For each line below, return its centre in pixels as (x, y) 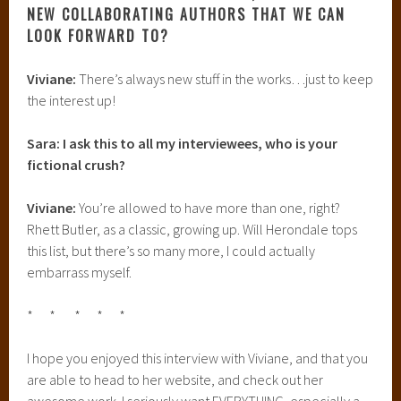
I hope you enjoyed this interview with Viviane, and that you (198, 358)
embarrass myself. (80, 272)
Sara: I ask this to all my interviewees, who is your (183, 143)
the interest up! (72, 100)
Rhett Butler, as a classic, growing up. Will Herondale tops (192, 229)
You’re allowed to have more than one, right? (209, 207)
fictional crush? (78, 164)
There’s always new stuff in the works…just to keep (225, 78)
